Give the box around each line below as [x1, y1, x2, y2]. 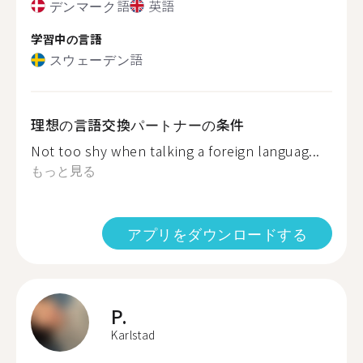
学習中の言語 [31, 29, 102, 47]
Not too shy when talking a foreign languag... [31, 141, 320, 160]
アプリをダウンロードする [127, 223, 307, 244]
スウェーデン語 [49, 49, 143, 69]
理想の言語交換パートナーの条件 [31, 114, 245, 135]
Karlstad [111, 327, 156, 343]
